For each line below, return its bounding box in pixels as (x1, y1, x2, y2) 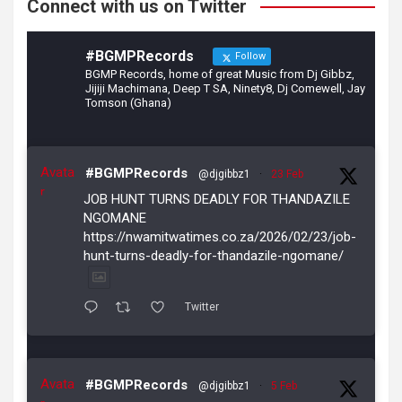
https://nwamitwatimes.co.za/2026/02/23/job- (83, 228, 356, 245)
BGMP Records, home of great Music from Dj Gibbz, (85, 66, 354, 81)
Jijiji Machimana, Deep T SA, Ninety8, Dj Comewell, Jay (85, 81, 365, 95)
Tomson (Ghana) (85, 95, 171, 109)
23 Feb (271, 167, 303, 180)
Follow (232, 49, 266, 62)
